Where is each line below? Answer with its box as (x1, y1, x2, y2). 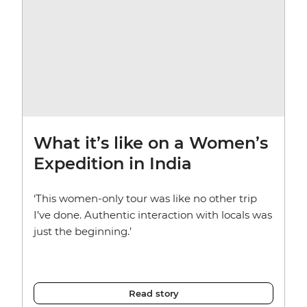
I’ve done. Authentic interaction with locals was (34, 208, 272, 222)
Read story (128, 288, 179, 299)
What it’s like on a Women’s (34, 133, 268, 153)
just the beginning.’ (34, 225, 132, 238)
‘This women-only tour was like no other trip (34, 192, 257, 206)
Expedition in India (34, 153, 192, 174)
